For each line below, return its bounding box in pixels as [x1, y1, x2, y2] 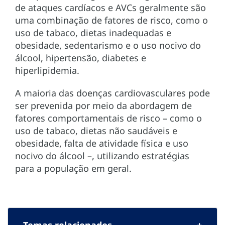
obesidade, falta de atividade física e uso [15, 137, 188, 150]
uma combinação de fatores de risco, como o [15, 14, 208, 27]
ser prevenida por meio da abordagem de [15, 99, 192, 112]
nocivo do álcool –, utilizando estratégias [15, 150, 189, 162]
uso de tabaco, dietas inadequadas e [15, 27, 171, 39]
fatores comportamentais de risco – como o [15, 112, 202, 125]
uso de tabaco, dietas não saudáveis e [15, 125, 177, 137]
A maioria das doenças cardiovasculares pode [15, 87, 210, 99]
